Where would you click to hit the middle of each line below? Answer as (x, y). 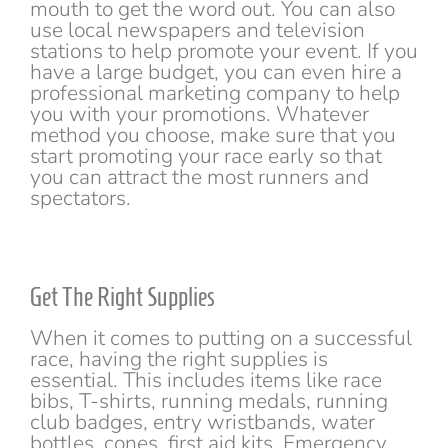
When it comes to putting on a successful (221, 338)
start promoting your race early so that (206, 156)
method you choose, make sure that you (213, 135)
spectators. (80, 198)
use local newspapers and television (197, 30)
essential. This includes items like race (206, 380)
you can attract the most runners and (199, 177)
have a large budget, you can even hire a (216, 72)
